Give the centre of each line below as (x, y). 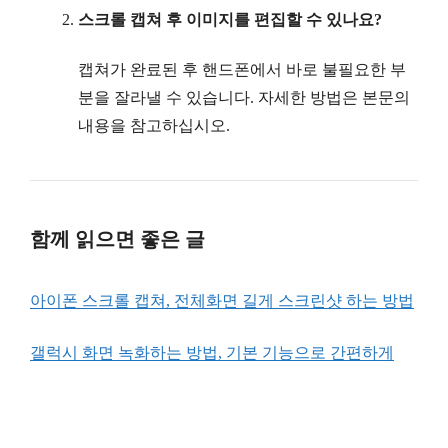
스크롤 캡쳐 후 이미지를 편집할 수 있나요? (230, 19)
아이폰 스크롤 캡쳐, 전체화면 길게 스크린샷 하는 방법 (222, 300)
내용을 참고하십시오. (154, 125)
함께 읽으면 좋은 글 (117, 238)
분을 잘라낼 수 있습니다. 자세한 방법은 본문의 (244, 97)
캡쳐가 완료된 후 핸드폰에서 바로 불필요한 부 (242, 69)
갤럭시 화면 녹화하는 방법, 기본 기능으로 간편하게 (212, 352)
